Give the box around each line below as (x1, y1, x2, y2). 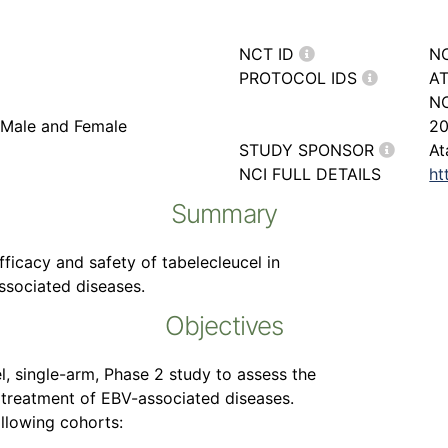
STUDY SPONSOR (239, 140, 379, 160)
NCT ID (239, 44, 299, 64)
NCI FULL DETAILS (239, 164, 381, 184)
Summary (170, 198, 278, 229)
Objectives (164, 310, 284, 341)
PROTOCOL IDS (239, 68, 362, 88)
